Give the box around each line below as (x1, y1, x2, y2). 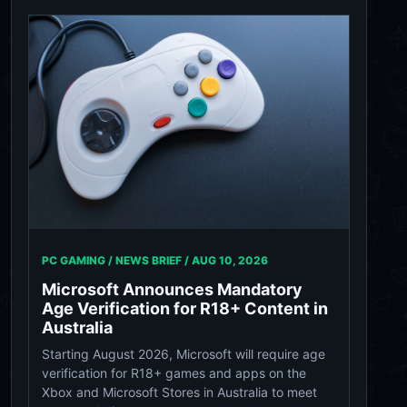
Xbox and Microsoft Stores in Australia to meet (42, 383, 317, 400)
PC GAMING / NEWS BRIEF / (42, 253, 192, 267)
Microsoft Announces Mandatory (42, 279, 303, 299)
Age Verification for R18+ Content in (42, 298, 328, 318)
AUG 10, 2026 (192, 253, 268, 267)
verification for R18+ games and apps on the (42, 364, 306, 381)
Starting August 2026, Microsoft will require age (42, 345, 325, 362)
